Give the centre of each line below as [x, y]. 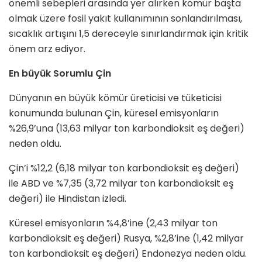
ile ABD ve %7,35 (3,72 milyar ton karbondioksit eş [121, 183]
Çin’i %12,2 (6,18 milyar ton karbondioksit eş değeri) [124, 168]
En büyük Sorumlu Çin [60, 73]
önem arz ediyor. [47, 49]
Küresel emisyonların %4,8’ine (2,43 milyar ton [113, 223]
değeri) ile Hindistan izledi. [68, 198]
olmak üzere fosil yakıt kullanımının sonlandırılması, [125, 18]
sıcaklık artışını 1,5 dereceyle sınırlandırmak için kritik [129, 33]
